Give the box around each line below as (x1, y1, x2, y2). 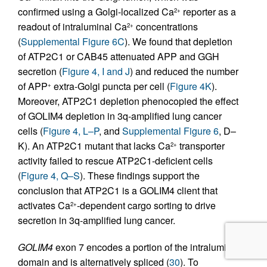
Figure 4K (170, 79, 212, 94)
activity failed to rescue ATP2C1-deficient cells (18, 154, 213, 168)
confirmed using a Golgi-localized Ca (18, 5, 174, 19)
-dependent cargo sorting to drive (77, 198, 216, 213)
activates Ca (18, 198, 70, 213)
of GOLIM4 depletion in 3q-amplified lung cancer (18, 109, 222, 123)
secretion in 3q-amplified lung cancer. (18, 213, 175, 228)
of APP (18, 79, 48, 94)
